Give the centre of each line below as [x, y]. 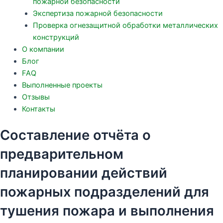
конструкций [56, 38]
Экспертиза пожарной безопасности [98, 14]
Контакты [38, 109]
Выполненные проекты [62, 85]
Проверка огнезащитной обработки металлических [125, 26]
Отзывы [36, 97]
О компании [43, 50]
